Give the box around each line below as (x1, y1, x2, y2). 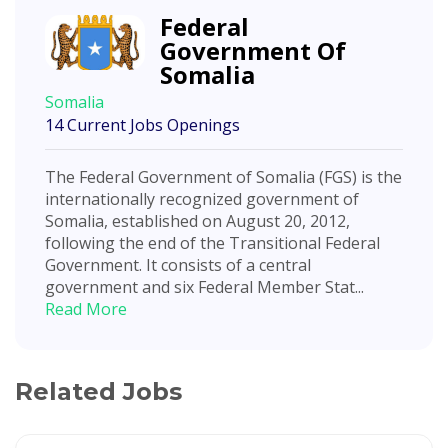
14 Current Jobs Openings (45, 113, 240, 136)
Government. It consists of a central (45, 253, 311, 276)
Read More (45, 297, 127, 320)
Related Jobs (15, 376, 182, 406)
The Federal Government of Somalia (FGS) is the (45, 165, 402, 188)
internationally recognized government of (45, 187, 359, 210)
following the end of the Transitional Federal (45, 231, 380, 254)
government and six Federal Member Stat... (45, 275, 364, 298)
